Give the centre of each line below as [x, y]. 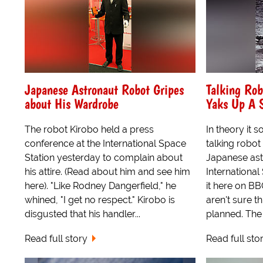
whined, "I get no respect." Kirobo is [100, 200]
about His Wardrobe [72, 103]
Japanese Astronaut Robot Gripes [104, 89]
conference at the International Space [105, 143]
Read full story [56, 239]
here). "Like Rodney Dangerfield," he [100, 186]
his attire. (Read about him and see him [107, 171]
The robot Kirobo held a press [89, 129]
